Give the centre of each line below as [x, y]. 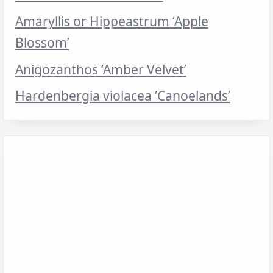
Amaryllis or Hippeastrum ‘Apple [112, 21]
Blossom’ [42, 42]
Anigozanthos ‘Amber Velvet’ [101, 69]
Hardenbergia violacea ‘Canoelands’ [122, 96]
